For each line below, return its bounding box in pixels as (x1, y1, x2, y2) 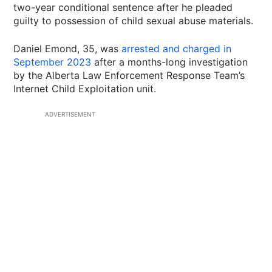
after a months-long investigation (91, 56, 248, 68)
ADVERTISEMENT (45, 110, 95, 118)
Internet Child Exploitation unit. (13, 83, 157, 95)
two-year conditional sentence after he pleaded (13, 1, 233, 13)
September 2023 (13, 56, 92, 68)
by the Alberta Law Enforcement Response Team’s (13, 69, 245, 81)
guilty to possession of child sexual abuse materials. (13, 15, 254, 27)
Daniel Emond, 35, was (13, 42, 122, 55)
